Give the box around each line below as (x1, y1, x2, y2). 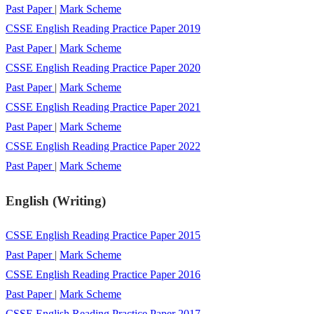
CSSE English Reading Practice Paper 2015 (6, 228, 200, 241)
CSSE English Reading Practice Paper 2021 (6, 101, 200, 114)
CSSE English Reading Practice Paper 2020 (6, 62, 200, 74)
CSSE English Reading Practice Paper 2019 (6, 22, 200, 35)
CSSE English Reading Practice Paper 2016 (6, 268, 200, 280)
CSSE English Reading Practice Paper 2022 (6, 140, 200, 153)
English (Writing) (6, 193, 106, 208)
